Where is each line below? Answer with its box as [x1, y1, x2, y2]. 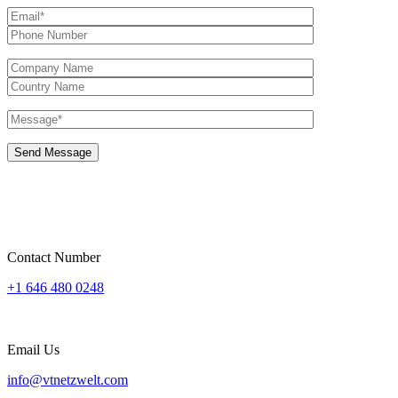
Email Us [7, 342, 60, 358]
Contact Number [7, 250, 100, 266]
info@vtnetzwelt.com [7, 372, 128, 388]
